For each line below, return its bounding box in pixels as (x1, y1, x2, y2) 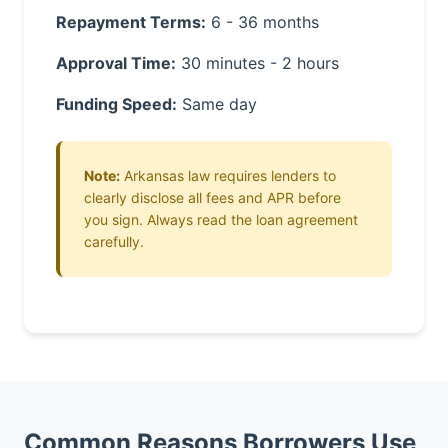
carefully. (84, 233, 144, 250)
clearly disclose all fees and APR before (84, 189, 341, 206)
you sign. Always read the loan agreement (84, 211, 358, 228)
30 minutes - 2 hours (176, 53, 339, 73)
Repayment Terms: (56, 12, 206, 32)
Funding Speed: (56, 94, 177, 114)
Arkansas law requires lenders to (120, 167, 336, 184)
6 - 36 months (206, 12, 319, 32)
